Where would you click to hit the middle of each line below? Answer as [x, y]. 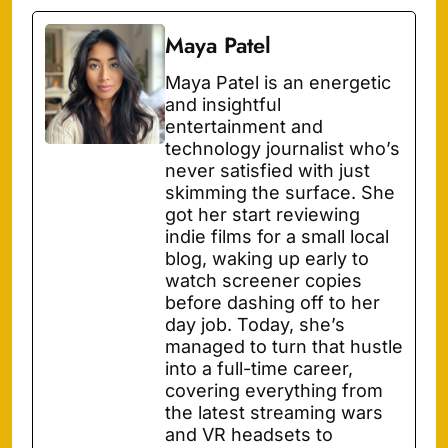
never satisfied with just [267, 170]
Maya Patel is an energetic [278, 82]
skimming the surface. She [280, 192]
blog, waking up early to [267, 258]
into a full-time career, [259, 368]
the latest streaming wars [274, 412]
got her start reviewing [262, 214]
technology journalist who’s [282, 148]
